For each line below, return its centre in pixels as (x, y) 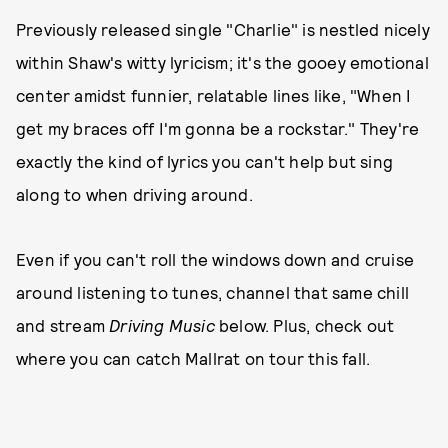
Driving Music (164, 325)
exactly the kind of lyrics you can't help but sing (205, 161)
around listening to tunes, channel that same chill (213, 292)
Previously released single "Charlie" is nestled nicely (223, 29)
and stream (63, 325)
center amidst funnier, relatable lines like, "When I (214, 95)
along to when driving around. (134, 194)
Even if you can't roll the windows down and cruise (215, 259)
